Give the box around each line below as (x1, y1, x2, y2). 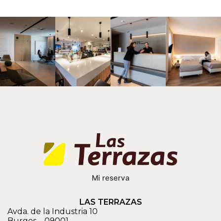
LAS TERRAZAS (79, 197, 142, 207)
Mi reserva (91, 173, 130, 183)
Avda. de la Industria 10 (7, 207, 98, 217)
